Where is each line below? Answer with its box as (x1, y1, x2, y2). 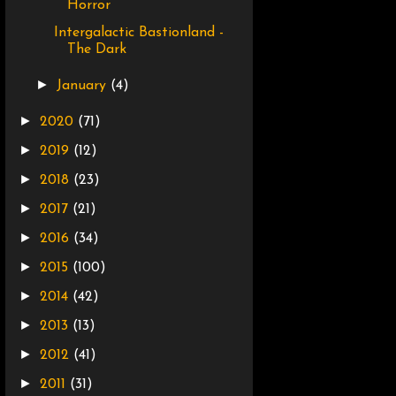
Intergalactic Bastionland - (53, 26, 224, 41)
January (57, 79, 111, 94)
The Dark (66, 42, 126, 57)
